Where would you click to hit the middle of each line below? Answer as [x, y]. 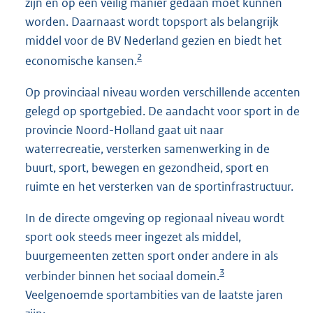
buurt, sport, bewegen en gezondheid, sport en [147, 168]
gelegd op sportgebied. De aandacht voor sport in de [162, 111]
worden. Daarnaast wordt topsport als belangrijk [152, 22]
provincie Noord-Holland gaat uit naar [124, 130]
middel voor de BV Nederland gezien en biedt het [153, 41]
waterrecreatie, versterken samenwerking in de [147, 149]
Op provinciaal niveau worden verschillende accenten [163, 93]
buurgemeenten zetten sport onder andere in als [152, 256]
